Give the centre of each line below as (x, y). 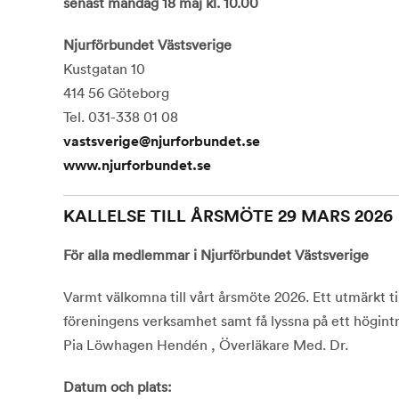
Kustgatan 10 (104, 69)
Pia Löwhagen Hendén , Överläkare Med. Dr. (205, 345)
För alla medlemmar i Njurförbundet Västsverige (216, 255)
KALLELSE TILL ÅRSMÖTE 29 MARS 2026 (228, 216)
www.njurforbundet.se (137, 166)
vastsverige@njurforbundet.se (161, 142)
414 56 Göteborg (116, 93)
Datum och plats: (117, 387)
